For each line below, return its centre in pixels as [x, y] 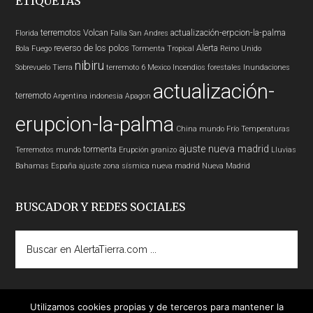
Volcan [96, 32]
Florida [27, 33]
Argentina [71, 96]
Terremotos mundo [49, 150]
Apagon [138, 96]
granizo [164, 150]
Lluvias [284, 150]
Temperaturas [266, 129]
